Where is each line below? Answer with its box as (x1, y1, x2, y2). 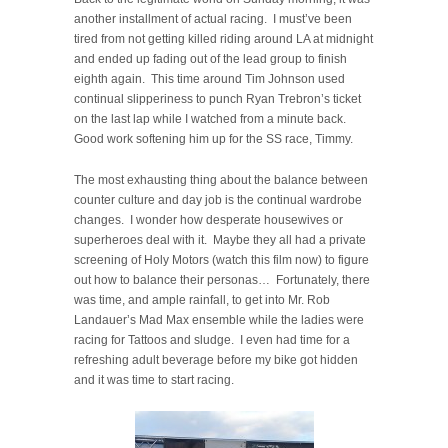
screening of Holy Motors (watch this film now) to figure (74, 252, 369, 267)
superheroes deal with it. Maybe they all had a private (74, 232, 366, 247)
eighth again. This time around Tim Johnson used (74, 71, 345, 86)
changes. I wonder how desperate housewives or (74, 212, 343, 227)
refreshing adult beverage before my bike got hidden (74, 352, 358, 367)
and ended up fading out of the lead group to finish (74, 51, 347, 66)
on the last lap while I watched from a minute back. (74, 111, 349, 126)
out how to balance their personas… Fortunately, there (74, 272, 370, 287)
